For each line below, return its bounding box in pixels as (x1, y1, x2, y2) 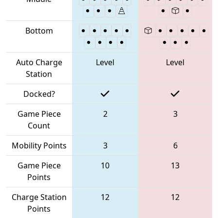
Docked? (23, 88, 55, 99)
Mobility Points (11, 140, 67, 151)
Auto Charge (16, 56, 62, 68)
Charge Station (11, 191, 67, 202)
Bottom (25, 25, 53, 36)
